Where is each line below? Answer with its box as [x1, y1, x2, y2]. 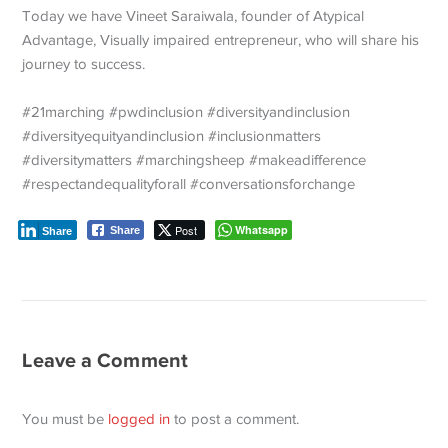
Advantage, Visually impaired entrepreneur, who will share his [22, 32, 420, 48]
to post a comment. [170, 411, 300, 427]
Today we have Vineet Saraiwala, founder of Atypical [22, 8, 365, 24]
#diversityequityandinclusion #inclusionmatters [22, 128, 322, 144]
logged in [108, 411, 171, 427]
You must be [22, 411, 109, 427]
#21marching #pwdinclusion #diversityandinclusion [22, 104, 351, 120]
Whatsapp [235, 222, 289, 237]
